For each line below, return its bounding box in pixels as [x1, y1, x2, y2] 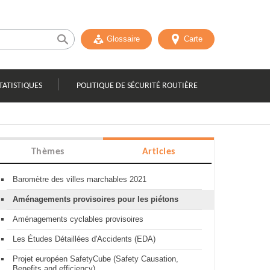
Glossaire [107, 34, 140, 43]
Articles [142, 147, 175, 157]
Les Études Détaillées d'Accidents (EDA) [13, 234, 155, 243]
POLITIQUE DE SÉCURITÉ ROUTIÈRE [76, 81, 198, 90]
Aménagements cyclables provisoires [13, 215, 143, 224]
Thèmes [31, 147, 64, 157]
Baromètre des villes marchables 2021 [13, 175, 146, 184]
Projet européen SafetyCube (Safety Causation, [13, 254, 178, 263]
